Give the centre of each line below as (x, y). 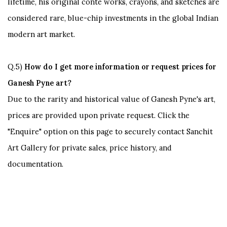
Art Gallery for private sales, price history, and (90, 147)
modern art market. (41, 34)
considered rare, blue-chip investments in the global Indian (113, 18)
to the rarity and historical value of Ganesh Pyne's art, (120, 99)
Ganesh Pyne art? (40, 83)
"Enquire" (25, 131)
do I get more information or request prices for (130, 66)
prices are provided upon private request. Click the (99, 115)
